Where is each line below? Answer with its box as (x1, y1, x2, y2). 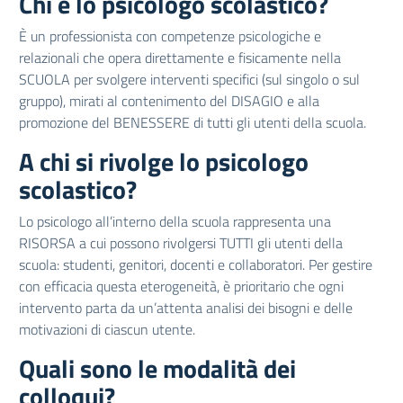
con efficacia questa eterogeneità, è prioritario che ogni (19, 275, 344, 297)
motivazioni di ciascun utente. (19, 318, 195, 340)
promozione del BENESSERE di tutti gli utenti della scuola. (19, 112, 366, 133)
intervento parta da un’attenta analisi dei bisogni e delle (19, 297, 353, 318)
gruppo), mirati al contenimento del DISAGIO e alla (19, 90, 319, 112)
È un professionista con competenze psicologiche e (19, 25, 321, 47)
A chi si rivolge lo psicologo (19, 142, 309, 181)
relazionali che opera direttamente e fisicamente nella (19, 47, 341, 68)
